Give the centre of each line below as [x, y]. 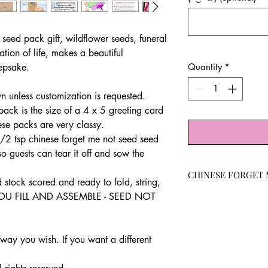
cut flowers [221, 260]
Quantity [205, 67]
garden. [214, 234]
